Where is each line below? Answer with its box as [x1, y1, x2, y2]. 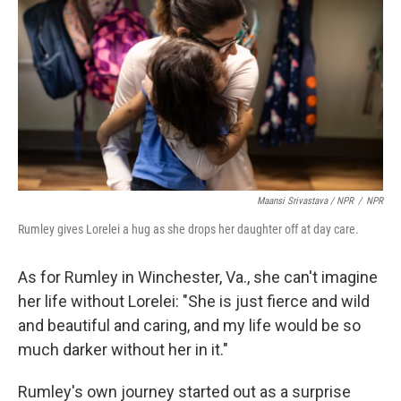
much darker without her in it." [18, 340, 228, 359]
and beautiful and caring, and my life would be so [18, 316, 361, 335]
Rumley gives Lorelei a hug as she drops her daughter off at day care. [18, 222, 359, 236]
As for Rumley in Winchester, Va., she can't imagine [18, 268, 378, 286]
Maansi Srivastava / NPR [257, 195, 354, 207]
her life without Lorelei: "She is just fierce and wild [18, 292, 370, 311]
